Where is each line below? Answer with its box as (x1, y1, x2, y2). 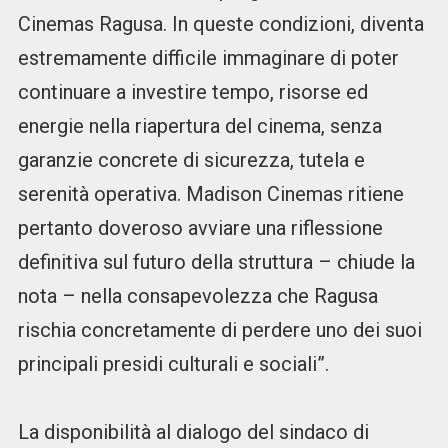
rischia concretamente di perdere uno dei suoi (17, 318, 422, 343)
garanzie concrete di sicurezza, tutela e (17, 148, 365, 173)
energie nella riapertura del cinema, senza (17, 114, 382, 139)
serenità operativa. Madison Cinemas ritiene (17, 182, 404, 207)
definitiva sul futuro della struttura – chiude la (17, 250, 415, 275)
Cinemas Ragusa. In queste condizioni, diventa (17, 12, 424, 37)
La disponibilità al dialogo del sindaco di (17, 420, 369, 445)
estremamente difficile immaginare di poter (17, 46, 399, 71)
